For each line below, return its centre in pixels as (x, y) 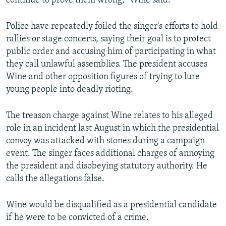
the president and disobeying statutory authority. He (107, 166)
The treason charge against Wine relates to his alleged (109, 116)
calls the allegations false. (55, 179)
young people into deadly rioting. (70, 90)
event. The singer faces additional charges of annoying (110, 154)
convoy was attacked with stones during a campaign (105, 141)
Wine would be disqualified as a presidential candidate (111, 205)
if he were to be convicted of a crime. (77, 218)
